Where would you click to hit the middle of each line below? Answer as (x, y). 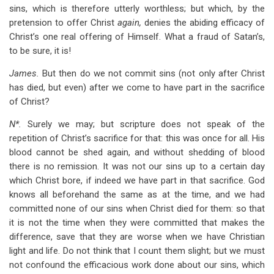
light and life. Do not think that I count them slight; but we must (137, 251)
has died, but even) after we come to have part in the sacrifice (137, 87)
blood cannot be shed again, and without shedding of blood (137, 152)
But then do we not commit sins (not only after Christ (154, 73)
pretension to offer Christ (63, 23)
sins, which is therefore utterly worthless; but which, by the (137, 9)
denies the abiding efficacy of (205, 23)
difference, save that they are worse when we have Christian (137, 237)
